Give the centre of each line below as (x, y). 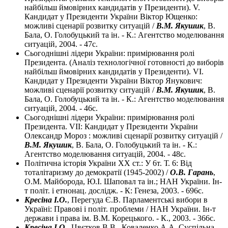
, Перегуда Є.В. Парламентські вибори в (137, 200)
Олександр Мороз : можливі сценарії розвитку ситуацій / (123, 136)
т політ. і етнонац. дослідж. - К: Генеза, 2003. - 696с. (114, 191)
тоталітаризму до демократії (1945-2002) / (97, 173)
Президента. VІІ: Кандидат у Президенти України (111, 127)
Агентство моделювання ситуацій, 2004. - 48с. (105, 154)
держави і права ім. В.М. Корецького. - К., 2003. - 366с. (120, 218)
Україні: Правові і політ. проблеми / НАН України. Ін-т (120, 209)
